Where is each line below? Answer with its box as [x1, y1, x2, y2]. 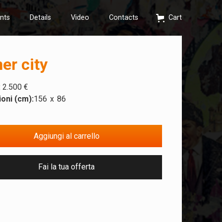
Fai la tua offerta [38, 162, 95, 172]
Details [30, 13, 52, 22]
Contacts [109, 13, 139, 22]
